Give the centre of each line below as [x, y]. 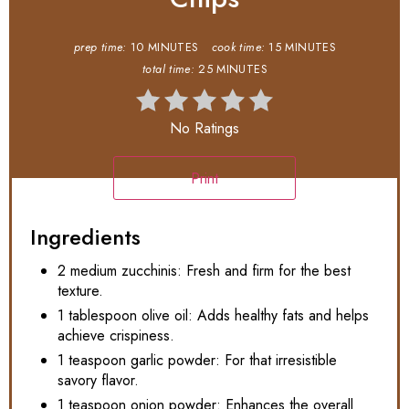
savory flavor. [98, 381]
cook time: [238, 48]
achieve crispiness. [116, 336]
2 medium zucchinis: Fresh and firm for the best [204, 271]
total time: [169, 70]
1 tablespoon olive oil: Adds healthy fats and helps [213, 316]
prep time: [100, 48]
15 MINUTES [302, 48]
